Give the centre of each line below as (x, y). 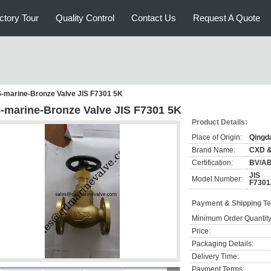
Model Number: (217, 179)
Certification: (212, 163)
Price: (201, 231)
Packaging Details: (223, 244)
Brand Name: (214, 150)
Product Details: (220, 122)
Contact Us (154, 18)
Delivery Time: (215, 256)
